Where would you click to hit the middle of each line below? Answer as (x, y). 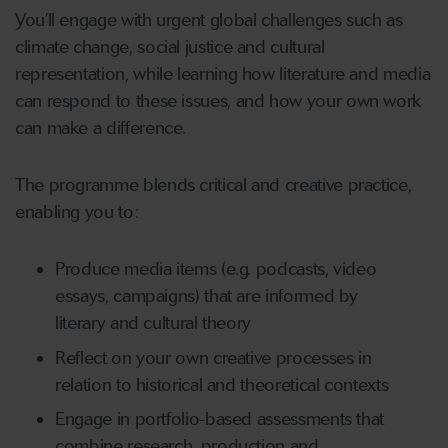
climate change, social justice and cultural (170, 47)
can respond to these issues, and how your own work (218, 101)
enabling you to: (77, 212)
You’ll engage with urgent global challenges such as (209, 20)
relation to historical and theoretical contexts (222, 384)
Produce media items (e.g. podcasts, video (216, 269)
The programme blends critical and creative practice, (213, 185)
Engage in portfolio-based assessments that (220, 419)
